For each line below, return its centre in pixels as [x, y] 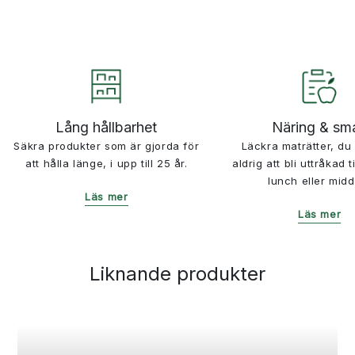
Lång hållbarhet [107, 128]
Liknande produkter [177, 273]
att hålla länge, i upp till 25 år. [107, 164]
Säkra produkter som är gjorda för [107, 146]
